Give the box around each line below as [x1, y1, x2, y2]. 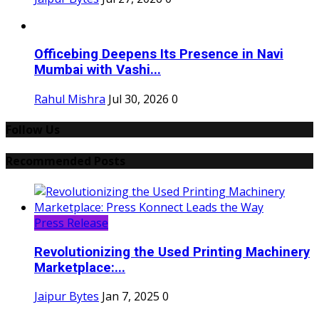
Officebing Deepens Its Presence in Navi [34, 46, 283, 63]
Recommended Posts [6, 152, 125, 169]
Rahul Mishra [34, 91, 105, 108]
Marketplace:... [34, 259, 125, 276]
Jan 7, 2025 [102, 288, 159, 305]
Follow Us [6, 122, 60, 138]
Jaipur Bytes [34, 288, 99, 305]
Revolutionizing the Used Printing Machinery [34, 244, 310, 260]
